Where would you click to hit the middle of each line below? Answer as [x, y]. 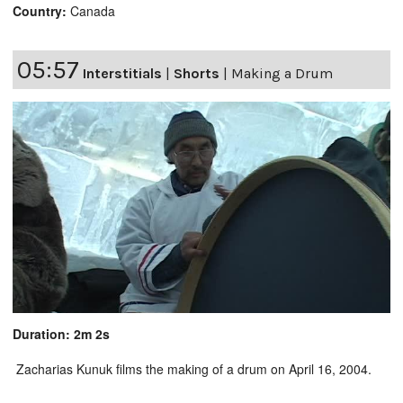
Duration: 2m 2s [61, 334]
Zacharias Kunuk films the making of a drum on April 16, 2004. [192, 369]
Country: [40, 11]
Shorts [197, 74]
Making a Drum [282, 74]
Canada [91, 11]
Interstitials [122, 74]
